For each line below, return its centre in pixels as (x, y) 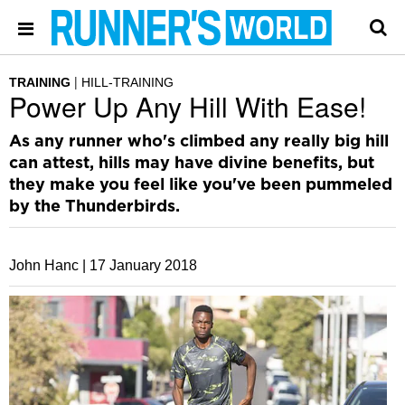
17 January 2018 (143, 265)
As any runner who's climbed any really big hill (199, 142)
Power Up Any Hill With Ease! (188, 106)
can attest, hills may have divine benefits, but (192, 164)
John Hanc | (47, 265)
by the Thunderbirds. (94, 207)
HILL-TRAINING (127, 82)
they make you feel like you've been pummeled (201, 185)
